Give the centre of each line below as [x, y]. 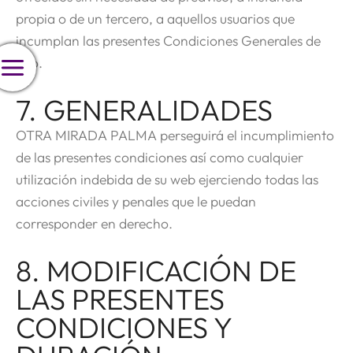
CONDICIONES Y [124, 327]
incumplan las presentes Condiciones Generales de [168, 40]
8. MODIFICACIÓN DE [156, 270]
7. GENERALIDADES [144, 110]
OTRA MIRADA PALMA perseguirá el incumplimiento [175, 135]
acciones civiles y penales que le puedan [136, 201]
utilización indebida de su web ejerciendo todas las [167, 179]
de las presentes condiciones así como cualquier [160, 157]
